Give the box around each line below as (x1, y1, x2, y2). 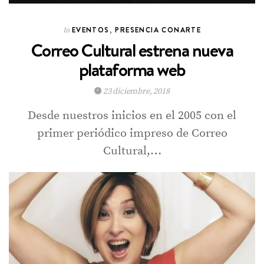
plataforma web (78, 57, 186, 82)
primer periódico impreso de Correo (37, 126, 227, 141)
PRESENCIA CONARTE (115, 24, 202, 35)
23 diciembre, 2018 (101, 85, 170, 97)
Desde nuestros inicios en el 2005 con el (28, 108, 236, 123)
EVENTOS (71, 24, 110, 35)
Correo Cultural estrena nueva (31, 38, 233, 62)
